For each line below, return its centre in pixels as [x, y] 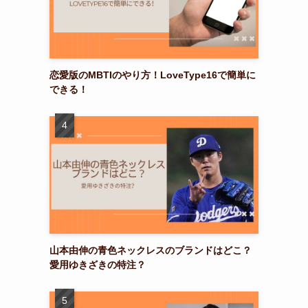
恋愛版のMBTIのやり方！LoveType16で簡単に [153, 75]
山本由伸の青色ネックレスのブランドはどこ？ [151, 250]
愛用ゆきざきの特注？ [98, 264]
